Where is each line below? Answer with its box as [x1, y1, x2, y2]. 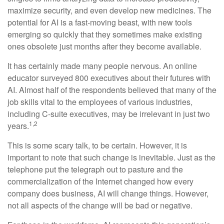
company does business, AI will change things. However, [7, 187, 208, 199]
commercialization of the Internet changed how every [7, 175, 193, 187]
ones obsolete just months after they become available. [7, 40, 201, 52]
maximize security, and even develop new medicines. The [7, 4, 211, 16]
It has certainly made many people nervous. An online [7, 60, 197, 72]
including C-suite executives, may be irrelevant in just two [7, 108, 210, 120]
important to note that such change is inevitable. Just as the [7, 151, 215, 163]
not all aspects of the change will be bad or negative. [7, 199, 192, 211]
